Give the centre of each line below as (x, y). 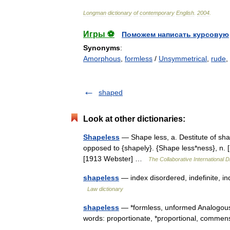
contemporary (157, 13)
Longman (95, 13)
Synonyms (102, 48)
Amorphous (102, 59)
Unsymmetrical (183, 59)
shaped (111, 92)
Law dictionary (105, 189)
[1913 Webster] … (116, 159)
